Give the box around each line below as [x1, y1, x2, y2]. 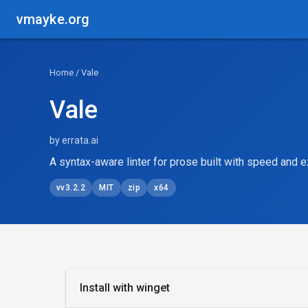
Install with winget [80, 281, 170, 294]
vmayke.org [16, 11, 89, 27]
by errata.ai [49, 135, 98, 146]
